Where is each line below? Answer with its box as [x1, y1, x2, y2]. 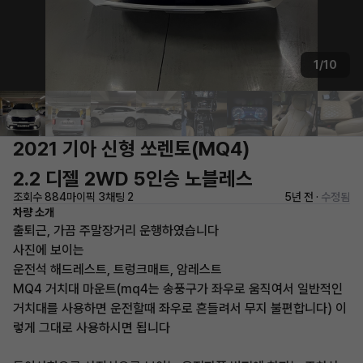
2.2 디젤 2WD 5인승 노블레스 [13, 167, 253, 190]
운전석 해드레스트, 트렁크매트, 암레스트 [13, 262, 222, 277]
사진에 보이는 [13, 242, 84, 258]
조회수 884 [13, 190, 66, 203]
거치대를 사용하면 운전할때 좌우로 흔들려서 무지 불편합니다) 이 [13, 301, 347, 316]
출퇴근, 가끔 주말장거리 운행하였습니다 [13, 223, 219, 238]
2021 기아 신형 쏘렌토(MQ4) [13, 137, 250, 160]
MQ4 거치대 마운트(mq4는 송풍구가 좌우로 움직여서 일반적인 [13, 281, 343, 297]
